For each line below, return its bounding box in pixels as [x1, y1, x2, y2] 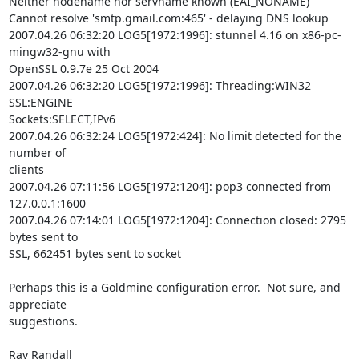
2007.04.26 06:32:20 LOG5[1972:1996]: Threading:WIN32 [8, 78, 311, 93]
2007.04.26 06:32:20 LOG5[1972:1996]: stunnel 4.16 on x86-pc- [8, 27, 341, 42]
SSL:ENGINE [8, 95, 73, 110]
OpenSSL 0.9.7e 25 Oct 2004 [8, 61, 159, 76]
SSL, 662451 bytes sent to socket [8, 246, 181, 261]
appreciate [8, 296, 67, 312]
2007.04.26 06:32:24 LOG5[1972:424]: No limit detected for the [8, 128, 341, 143]
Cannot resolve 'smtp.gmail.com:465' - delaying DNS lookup [8, 10, 329, 26]
